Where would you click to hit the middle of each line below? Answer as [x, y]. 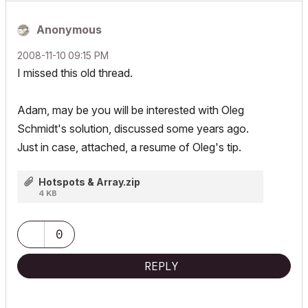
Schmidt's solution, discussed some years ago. [133, 129]
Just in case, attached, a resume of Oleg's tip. [129, 147]
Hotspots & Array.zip [89, 182]
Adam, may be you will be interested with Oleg [131, 110]
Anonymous [69, 30]
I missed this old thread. [75, 73]
